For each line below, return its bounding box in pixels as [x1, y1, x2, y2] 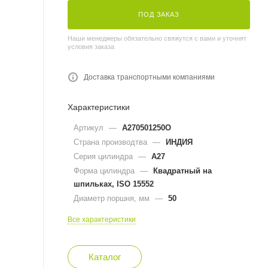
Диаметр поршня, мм [74, 193, 152, 203]
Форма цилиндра [74, 166, 137, 175]
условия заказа [68, 42, 114, 50]
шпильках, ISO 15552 [74, 179, 154, 188]
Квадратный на [153, 166, 212, 175]
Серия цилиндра [74, 151, 135, 161]
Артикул [74, 123, 106, 132]
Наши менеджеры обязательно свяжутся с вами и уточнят [68, 34, 246, 42]
